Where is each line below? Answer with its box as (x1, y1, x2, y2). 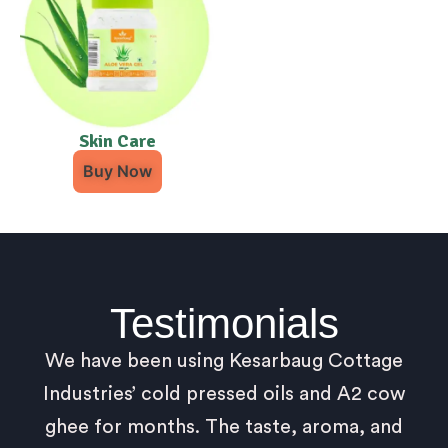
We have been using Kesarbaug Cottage (45, 350, 403, 371)
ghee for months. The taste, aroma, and (45, 416, 403, 437)
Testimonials (109, 299, 339, 347)
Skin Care (78, 129, 156, 152)
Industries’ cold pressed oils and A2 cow (43, 383, 405, 404)
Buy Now (82, 160, 152, 181)
